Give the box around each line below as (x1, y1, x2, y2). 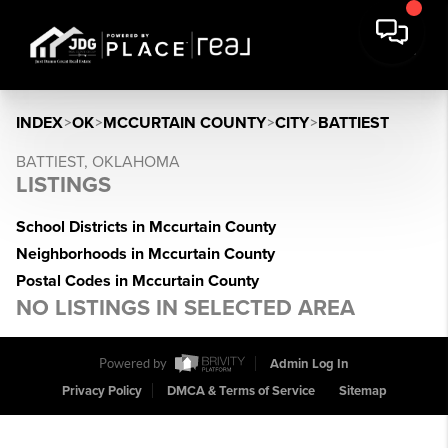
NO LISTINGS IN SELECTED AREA (16, 295, 355, 321)
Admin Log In (270, 356, 349, 373)
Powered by (99, 356, 170, 372)
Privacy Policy (61, 383, 142, 400)
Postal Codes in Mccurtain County (16, 271, 259, 291)
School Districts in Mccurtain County (16, 217, 276, 237)
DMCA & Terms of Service (166, 383, 315, 400)
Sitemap (338, 383, 387, 400)
